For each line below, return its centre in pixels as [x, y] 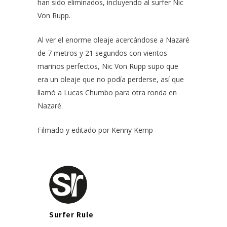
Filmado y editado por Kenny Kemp [95, 130]
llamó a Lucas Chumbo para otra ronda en [107, 92]
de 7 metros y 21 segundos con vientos [102, 53]
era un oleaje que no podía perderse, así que [111, 79]
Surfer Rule [71, 215]
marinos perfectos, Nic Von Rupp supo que [108, 66]
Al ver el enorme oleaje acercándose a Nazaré [113, 40]
